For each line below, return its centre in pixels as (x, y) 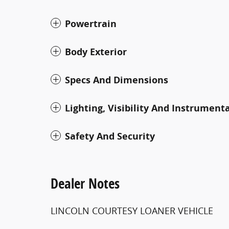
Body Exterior (96, 52)
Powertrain (91, 24)
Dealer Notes (85, 183)
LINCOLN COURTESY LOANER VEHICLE (132, 211)
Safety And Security (110, 136)
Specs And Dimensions (117, 80)
